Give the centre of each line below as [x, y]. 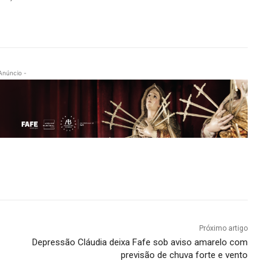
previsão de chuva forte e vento [184, 255]
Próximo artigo [223, 228]
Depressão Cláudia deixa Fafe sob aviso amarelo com [140, 242]
